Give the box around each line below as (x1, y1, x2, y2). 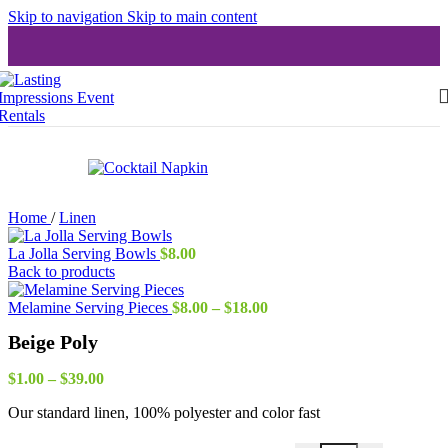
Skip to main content (127, 8, 257, 25)
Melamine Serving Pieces (8, 299, 172, 316)
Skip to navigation (8, 8, 127, 25)
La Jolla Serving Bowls (8, 245, 160, 262)
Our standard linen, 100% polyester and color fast (8, 404, 320, 422)
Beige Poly (8, 331, 98, 354)
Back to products (8, 263, 115, 280)
